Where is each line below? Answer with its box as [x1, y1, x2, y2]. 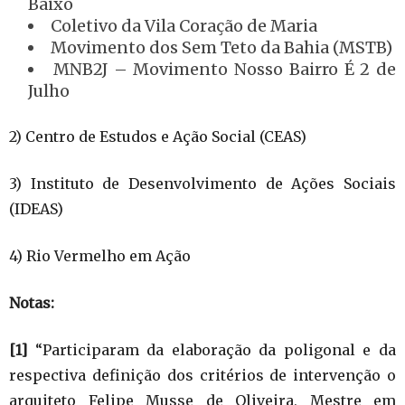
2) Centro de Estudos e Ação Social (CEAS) [9, 127, 306, 146]
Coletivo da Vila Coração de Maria [51, 14, 317, 36]
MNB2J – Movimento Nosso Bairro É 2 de [52, 58, 396, 80]
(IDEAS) [9, 199, 63, 218]
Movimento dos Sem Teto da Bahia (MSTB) [51, 36, 392, 58]
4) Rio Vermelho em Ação [9, 246, 191, 265]
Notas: [9, 293, 54, 312]
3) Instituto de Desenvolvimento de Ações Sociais [9, 174, 396, 193]
